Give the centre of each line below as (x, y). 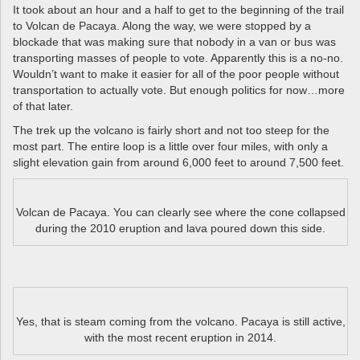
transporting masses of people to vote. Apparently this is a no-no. (178, 57)
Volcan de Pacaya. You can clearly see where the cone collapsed (180, 213)
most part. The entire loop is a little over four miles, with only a (170, 146)
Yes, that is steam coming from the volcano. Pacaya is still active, (180, 321)
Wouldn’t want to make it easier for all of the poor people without (176, 74)
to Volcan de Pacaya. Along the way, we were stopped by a (162, 25)
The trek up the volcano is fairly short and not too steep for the (171, 130)
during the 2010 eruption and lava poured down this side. (180, 229)
